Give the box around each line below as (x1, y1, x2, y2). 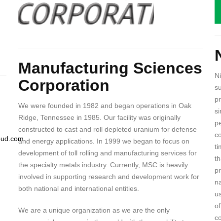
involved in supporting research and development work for (18, 173, 199, 181)
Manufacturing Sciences (18, 59, 202, 77)
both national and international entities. (18, 184, 139, 193)
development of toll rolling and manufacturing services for (18, 149, 197, 157)
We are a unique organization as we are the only (18, 206, 170, 215)
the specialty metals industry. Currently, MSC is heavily (18, 161, 188, 169)
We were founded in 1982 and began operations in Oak (18, 102, 191, 110)
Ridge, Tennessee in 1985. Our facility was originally (18, 113, 181, 122)
